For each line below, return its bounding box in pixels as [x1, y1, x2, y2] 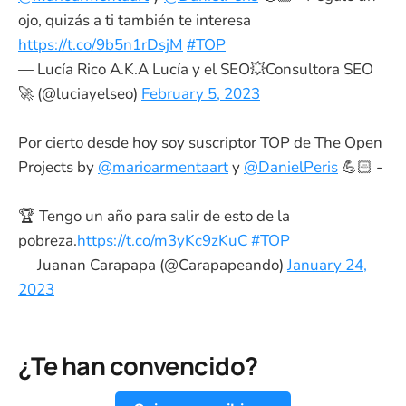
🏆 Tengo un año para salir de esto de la [18, 206, 290, 227]
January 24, [287, 255, 367, 276]
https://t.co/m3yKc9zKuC [77, 230, 247, 252]
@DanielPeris [244, 157, 338, 179]
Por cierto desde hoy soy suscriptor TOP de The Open [18, 132, 382, 154]
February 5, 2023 [141, 83, 260, 105]
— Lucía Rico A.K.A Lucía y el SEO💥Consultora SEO [18, 59, 373, 81]
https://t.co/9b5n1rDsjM [18, 34, 183, 56]
